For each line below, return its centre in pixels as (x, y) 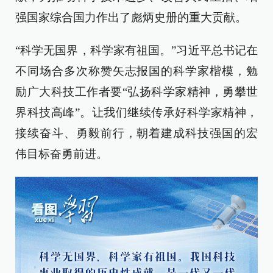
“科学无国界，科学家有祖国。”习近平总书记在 (136, 50)
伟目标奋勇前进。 (62, 154)
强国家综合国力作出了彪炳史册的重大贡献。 (131, 17)
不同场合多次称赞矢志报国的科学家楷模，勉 (136, 71)
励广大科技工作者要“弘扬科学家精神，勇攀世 (136, 92)
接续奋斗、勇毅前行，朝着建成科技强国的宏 (136, 133)
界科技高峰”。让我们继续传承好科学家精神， (136, 112)
